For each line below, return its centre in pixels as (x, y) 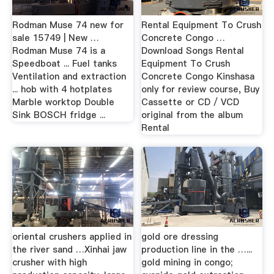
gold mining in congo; (187, 262)
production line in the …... (197, 249)
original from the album (192, 115)
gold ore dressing (180, 236)
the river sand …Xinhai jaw (69, 249)
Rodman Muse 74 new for (68, 25)
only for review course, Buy (201, 90)
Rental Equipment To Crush (202, 25)
